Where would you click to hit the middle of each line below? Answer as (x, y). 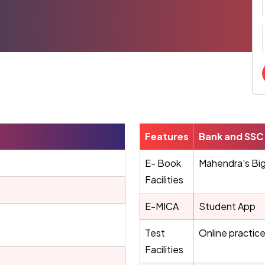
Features (167, 136)
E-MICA (162, 206)
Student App (227, 206)
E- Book (163, 163)
